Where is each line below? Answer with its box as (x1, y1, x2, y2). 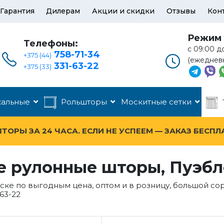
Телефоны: (23, 38, 78, 49)
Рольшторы (61, 97, 107, 106)
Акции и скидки (92, 6, 155, 15)
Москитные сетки (121, 97, 191, 106)
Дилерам (46, 6, 80, 15)
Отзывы (166, 6, 196, 15)
